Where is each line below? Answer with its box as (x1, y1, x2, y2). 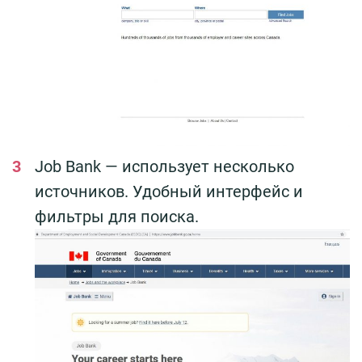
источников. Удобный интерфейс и (35, 182, 303, 202)
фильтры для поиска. (35, 207, 199, 227)
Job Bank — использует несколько (35, 157, 294, 177)
